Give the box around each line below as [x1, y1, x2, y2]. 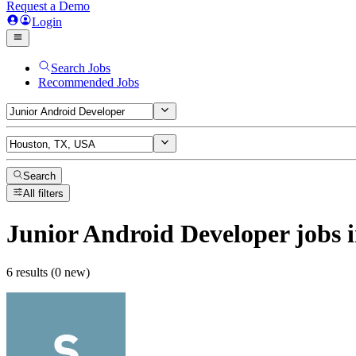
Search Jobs [51, 61, 110, 75]
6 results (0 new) [6, 265, 90, 280]
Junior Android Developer [6, 219, 289, 248]
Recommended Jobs [38, 75, 139, 89]
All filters [23, 188, 64, 200]
